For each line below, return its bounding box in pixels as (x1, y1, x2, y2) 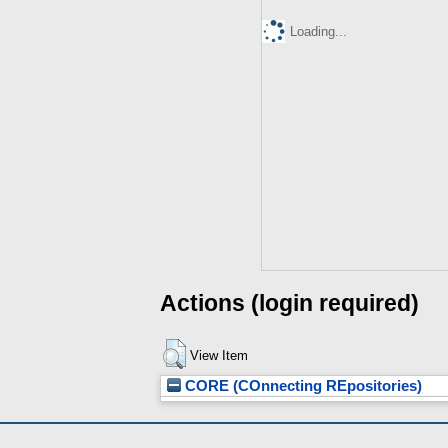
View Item (190, 348, 248, 364)
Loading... (290, 23, 348, 39)
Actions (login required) (160, 289, 419, 316)
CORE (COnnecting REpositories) (181, 378, 422, 395)
